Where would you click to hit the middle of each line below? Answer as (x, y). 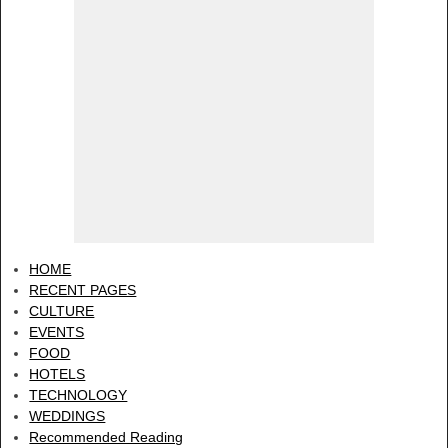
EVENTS (57, 331)
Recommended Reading (106, 436)
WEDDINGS (67, 415)
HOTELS (57, 373)
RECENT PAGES (83, 289)
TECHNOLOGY (78, 394)
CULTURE (62, 310)
